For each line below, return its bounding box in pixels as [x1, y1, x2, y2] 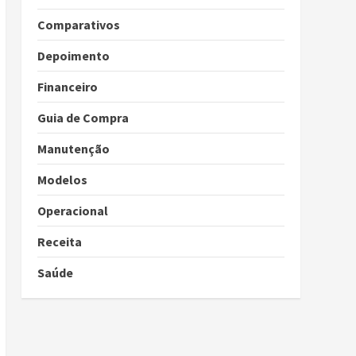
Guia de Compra [37, 109, 129, 126]
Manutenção [37, 140, 110, 157]
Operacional [37, 202, 108, 219]
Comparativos [37, 16, 120, 33]
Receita [37, 233, 82, 250]
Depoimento [37, 47, 110, 64]
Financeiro [37, 78, 98, 95]
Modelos [37, 171, 87, 188]
